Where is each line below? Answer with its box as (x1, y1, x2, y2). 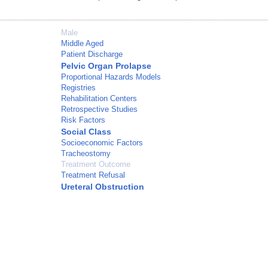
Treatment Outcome (61, 160, 130, 169)
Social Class (61, 127, 111, 137)
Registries (61, 83, 96, 93)
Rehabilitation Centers (61, 94, 137, 103)
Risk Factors (61, 115, 105, 125)
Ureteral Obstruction (61, 182, 144, 192)
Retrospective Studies (61, 105, 138, 114)
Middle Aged (61, 39, 103, 48)
